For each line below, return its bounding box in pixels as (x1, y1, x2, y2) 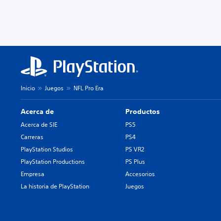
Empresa (21, 170, 44, 179)
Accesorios (125, 170, 155, 179)
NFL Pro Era (74, 84, 104, 93)
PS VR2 (125, 145, 145, 154)
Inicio (21, 84, 35, 93)
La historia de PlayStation (21, 182, 89, 191)
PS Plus (125, 157, 146, 166)
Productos (125, 107, 160, 116)
